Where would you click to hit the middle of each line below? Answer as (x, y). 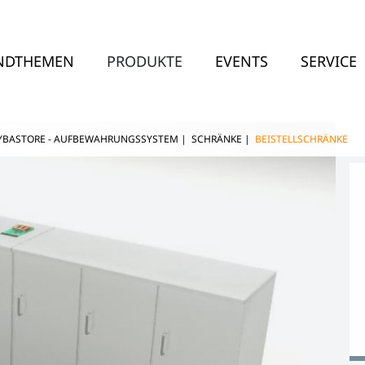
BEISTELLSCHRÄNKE (301, 139)
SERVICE (329, 61)
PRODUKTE (145, 61)
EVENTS (242, 61)
